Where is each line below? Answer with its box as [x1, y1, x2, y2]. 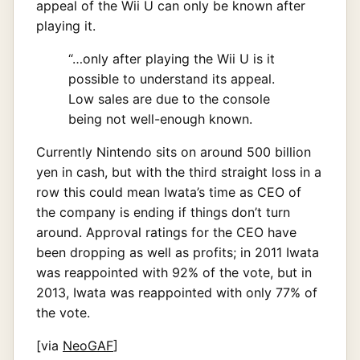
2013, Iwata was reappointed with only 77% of [36, 284, 317, 301]
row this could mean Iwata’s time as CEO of [36, 183, 301, 200]
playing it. [36, 17, 96, 34]
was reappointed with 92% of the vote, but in [36, 264, 312, 280]
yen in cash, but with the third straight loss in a [36, 163, 321, 180]
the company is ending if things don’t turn [36, 203, 290, 220]
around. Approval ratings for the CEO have [36, 223, 297, 240]
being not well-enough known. [68, 110, 252, 127]
